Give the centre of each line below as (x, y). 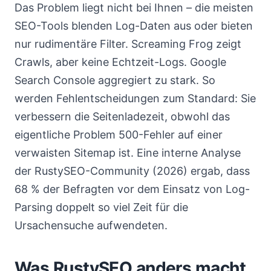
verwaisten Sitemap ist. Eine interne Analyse (128, 153)
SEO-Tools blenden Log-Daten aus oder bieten (134, 26)
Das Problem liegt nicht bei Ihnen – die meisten (134, 8)
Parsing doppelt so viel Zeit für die (101, 207)
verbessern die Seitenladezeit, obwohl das (122, 116)
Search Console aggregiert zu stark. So (115, 80)
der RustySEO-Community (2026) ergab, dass (132, 171)
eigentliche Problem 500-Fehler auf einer (119, 135)
